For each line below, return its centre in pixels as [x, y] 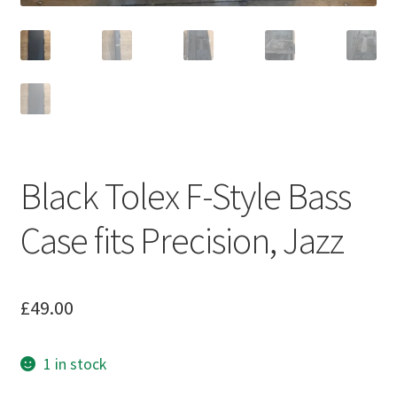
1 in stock [75, 364]
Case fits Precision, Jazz [182, 241]
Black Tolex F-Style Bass [185, 196]
